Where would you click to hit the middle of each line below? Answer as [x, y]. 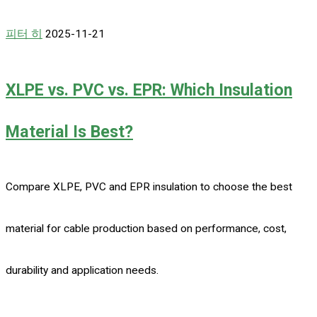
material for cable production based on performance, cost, [146, 228]
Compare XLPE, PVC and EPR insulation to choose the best [149, 186]
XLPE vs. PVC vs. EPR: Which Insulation [149, 90]
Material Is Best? [69, 131]
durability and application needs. [82, 270]
